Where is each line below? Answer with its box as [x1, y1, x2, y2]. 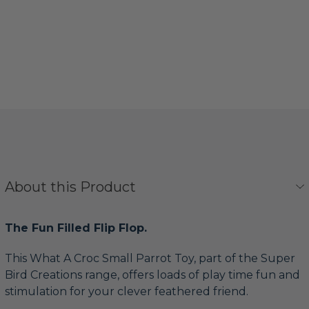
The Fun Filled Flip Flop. [5, 221, 147, 235]
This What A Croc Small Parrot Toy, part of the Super [5, 251, 295, 265]
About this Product [5, 178, 136, 195]
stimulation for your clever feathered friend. [5, 284, 248, 298]
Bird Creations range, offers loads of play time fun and [5, 268, 300, 281]
